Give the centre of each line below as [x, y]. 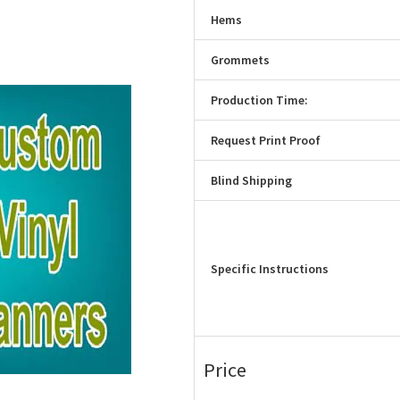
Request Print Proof [266, 141]
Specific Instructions [270, 268]
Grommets [241, 60]
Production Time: [260, 100]
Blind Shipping [252, 181]
